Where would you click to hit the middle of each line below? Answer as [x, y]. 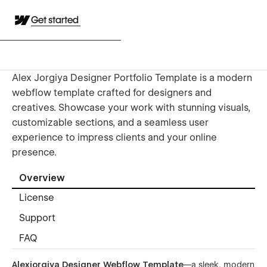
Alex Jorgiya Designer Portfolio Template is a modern [132, 77]
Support [37, 218]
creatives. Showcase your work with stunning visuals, [131, 107]
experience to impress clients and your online [114, 137]
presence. [34, 152]
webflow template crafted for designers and [112, 92]
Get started [56, 20]
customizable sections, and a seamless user [110, 122]
